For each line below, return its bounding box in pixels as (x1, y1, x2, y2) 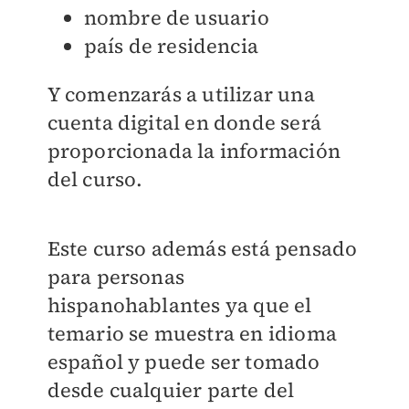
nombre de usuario (83, 3, 269, 31)
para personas (47, 262, 185, 290)
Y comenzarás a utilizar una (47, 79, 315, 108)
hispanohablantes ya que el (47, 290, 312, 319)
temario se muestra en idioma (47, 319, 338, 347)
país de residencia (83, 31, 259, 59)
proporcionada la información (47, 136, 341, 164)
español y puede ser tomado (47, 347, 320, 375)
